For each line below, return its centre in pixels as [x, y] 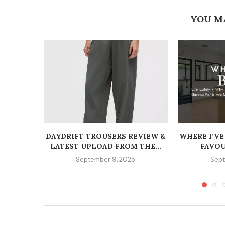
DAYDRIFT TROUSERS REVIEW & [106, 136]
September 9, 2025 [106, 160]
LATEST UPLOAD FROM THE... [105, 146]
